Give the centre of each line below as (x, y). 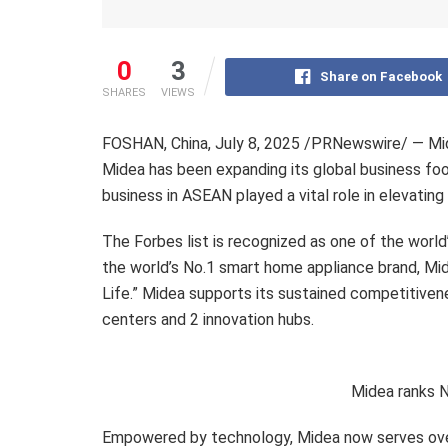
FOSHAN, (136, 143)
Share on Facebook (380, 76)
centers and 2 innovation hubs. (208, 319)
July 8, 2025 (257, 143)
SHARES (124, 92)
